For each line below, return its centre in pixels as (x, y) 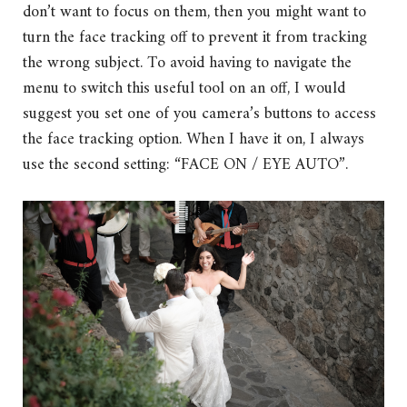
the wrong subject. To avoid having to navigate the (187, 63)
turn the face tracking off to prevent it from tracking (195, 37)
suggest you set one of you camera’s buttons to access (199, 114)
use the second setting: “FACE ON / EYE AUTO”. (185, 164)
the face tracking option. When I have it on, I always (194, 139)
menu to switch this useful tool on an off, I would (184, 88)
